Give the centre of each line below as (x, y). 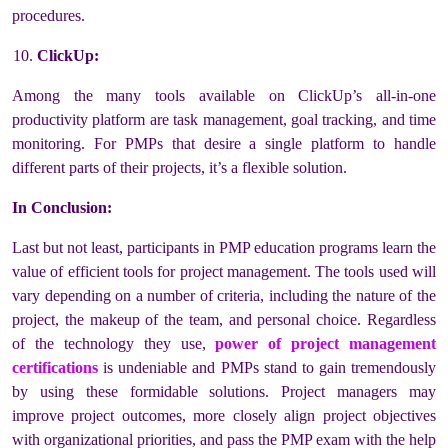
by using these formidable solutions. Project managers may (224, 392)
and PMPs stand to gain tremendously (314, 368)
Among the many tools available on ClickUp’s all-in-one (224, 96)
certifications (55, 368)
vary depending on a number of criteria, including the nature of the (224, 296)
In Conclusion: (62, 208)
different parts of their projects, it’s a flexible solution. (179, 168)
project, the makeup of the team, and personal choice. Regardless (224, 320)
